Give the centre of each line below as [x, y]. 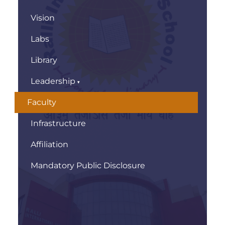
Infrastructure [58, 123]
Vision [43, 18]
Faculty [42, 102]
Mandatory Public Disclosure [88, 165]
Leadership [53, 81]
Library [44, 60]
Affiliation [49, 144]
